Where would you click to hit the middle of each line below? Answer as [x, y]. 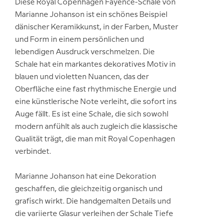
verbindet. [33, 152]
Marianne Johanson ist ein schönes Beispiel [91, 15]
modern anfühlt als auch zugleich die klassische [96, 127]
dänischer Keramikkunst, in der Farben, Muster [97, 28]
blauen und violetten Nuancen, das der [82, 77]
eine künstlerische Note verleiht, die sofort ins [96, 102]
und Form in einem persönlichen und [79, 40]
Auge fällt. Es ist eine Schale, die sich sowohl [92, 115]
